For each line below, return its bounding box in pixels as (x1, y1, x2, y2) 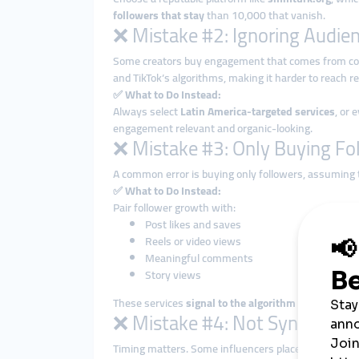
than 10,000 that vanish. (204, 5, 325, 26)
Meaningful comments (145, 248, 253, 268)
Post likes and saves (145, 214, 241, 235)
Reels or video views (145, 231, 241, 252)
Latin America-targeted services (180, 101, 335, 122)
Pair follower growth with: (113, 197, 236, 218)
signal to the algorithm (186, 292, 296, 313)
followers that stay (113, 5, 204, 26)
